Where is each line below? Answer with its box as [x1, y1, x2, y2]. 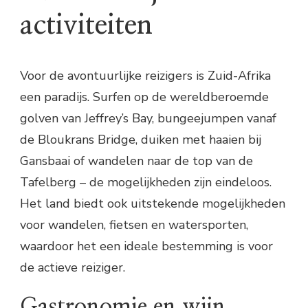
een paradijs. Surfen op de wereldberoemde [20, 89, 269, 106]
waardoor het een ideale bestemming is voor [20, 238, 273, 255]
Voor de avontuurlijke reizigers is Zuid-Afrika [20, 67, 271, 85]
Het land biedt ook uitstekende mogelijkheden [20, 195, 285, 212]
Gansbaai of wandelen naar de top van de [20, 153, 253, 170]
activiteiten [20, 12, 153, 40]
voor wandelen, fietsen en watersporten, [20, 217, 248, 234]
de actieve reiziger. [20, 259, 125, 276]
